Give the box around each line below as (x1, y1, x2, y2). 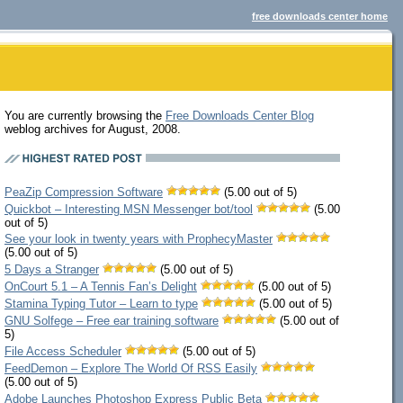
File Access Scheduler (4, 344, 121, 358)
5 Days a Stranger (4, 263, 99, 277)
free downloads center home (252, 11, 388, 22)
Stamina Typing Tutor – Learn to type (4, 297, 198, 311)
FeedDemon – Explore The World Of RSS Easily (4, 361, 257, 375)
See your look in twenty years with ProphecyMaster (4, 232, 273, 246)
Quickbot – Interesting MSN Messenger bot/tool (4, 201, 253, 216)
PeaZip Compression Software (4, 184, 163, 199)
